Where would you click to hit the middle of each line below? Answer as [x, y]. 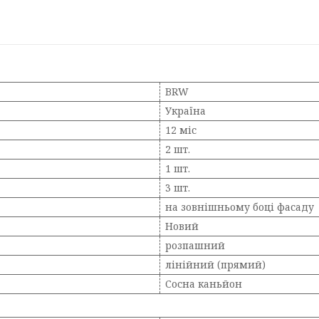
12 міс [181, 130]
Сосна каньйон [204, 284]
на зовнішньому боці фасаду [240, 207]
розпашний [195, 245]
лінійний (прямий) [215, 265]
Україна [185, 111]
